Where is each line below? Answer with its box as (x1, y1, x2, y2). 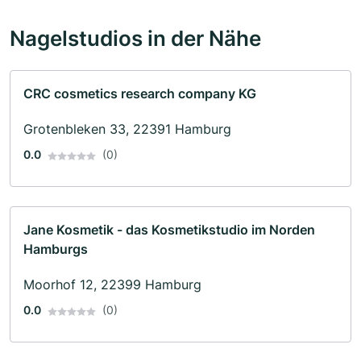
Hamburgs (23, 241, 88, 258)
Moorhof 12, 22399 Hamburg (23, 276, 201, 293)
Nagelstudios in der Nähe (10, 25, 261, 52)
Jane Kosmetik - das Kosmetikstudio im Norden (23, 222, 315, 239)
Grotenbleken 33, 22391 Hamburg (23, 121, 231, 138)
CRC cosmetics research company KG (23, 85, 256, 102)
